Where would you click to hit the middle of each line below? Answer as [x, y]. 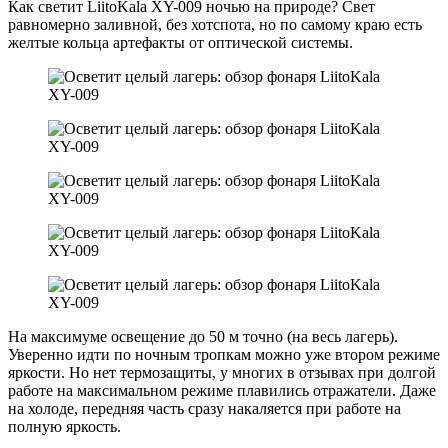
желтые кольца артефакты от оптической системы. [180, 42]
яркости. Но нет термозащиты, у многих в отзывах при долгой [222, 372]
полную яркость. [64, 426]
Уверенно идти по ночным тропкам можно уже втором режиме [224, 354]
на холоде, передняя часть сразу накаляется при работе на [204, 408]
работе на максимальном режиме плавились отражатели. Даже [222, 390]
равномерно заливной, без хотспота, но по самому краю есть [215, 24]
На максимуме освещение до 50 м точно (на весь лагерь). [203, 336]
